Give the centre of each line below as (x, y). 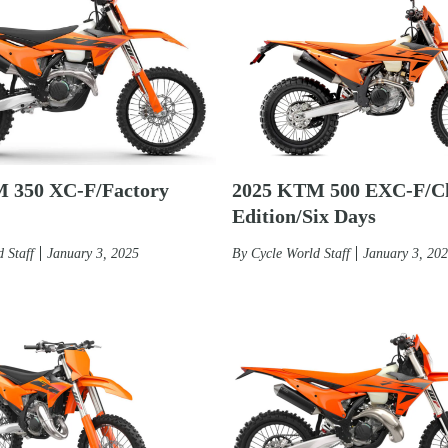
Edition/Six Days (304, 215)
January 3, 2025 (93, 253)
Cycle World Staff (300, 253)
